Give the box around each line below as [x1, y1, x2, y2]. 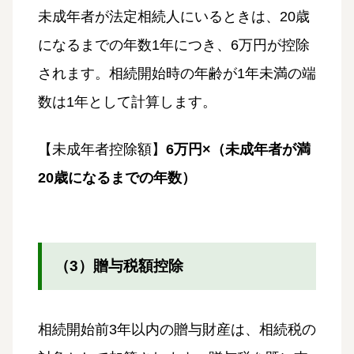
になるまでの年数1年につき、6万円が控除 [38, 36, 310, 53]
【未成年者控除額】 [38, 141, 166, 157]
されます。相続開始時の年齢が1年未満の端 [38, 65, 316, 81]
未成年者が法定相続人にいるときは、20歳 [38, 8, 310, 24]
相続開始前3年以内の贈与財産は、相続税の [38, 321, 316, 337]
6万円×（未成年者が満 [166, 141, 311, 157]
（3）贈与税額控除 [55, 257, 183, 274]
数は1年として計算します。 [38, 93, 217, 110]
